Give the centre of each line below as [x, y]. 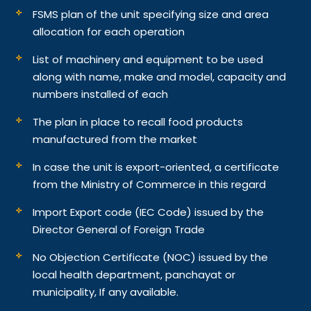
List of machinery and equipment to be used [148, 59]
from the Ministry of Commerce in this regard [150, 184]
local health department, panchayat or [134, 274]
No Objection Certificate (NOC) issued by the [151, 257]
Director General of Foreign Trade [119, 229]
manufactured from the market [115, 139]
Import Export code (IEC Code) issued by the [149, 212]
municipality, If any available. [106, 292]
